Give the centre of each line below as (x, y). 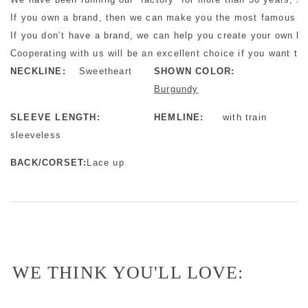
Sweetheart (106, 71)
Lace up (106, 163)
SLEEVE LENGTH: (55, 117)
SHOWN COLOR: (195, 71)
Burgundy (176, 89)
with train (245, 117)
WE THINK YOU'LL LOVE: (128, 273)
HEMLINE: (179, 117)
